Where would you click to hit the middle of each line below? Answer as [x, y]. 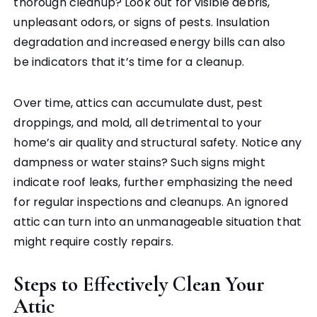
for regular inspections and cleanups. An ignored [151, 202]
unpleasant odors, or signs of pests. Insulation [142, 23]
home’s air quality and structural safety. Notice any [158, 143]
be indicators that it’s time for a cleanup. [129, 62]
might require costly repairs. [93, 242]
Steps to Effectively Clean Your [139, 284]
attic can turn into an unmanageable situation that [157, 222]
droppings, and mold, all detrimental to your [138, 123]
